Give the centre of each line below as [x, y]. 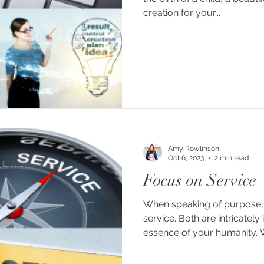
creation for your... [182, 13]
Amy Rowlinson [194, 148]
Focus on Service [200, 180]
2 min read [232, 158]
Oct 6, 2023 [186, 158]
